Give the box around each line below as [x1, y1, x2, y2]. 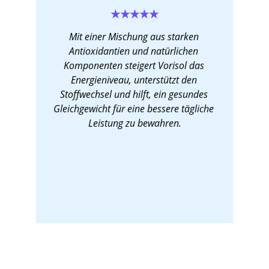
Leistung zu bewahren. [88, 116, 181, 130]
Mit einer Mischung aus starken [68, 30, 201, 43]
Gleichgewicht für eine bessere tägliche [53, 102, 216, 115]
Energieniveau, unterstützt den [70, 73, 199, 86]
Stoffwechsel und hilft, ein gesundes [59, 88, 210, 101]
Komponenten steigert [63, 59, 158, 72]
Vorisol [157, 59, 187, 72]
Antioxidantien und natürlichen [69, 44, 201, 58]
